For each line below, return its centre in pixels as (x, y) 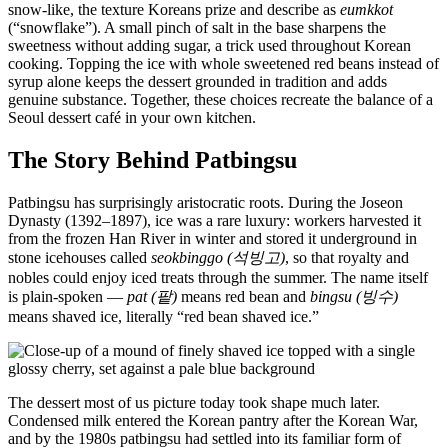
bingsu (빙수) (354, 296)
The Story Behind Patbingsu (152, 159)
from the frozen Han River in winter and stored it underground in (212, 238)
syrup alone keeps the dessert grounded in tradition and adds (197, 81)
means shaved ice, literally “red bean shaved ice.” (163, 316)
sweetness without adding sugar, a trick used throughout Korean (209, 45)
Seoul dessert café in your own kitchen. (132, 117)
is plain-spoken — (67, 296)
